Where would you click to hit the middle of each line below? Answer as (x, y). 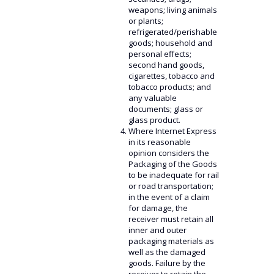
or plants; (146, 21)
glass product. (154, 120)
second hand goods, (166, 65)
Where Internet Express (172, 131)
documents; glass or (165, 109)
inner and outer (157, 230)
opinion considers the (168, 153)
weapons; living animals (172, 10)
